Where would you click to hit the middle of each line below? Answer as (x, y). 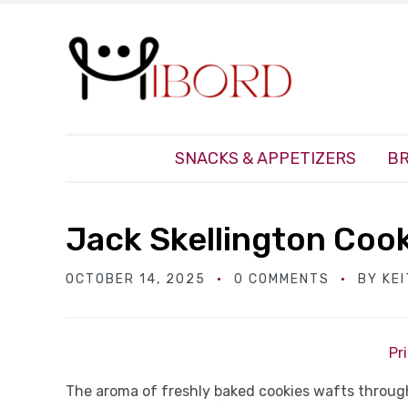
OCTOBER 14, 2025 (136, 280)
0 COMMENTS (282, 280)
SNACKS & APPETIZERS (265, 159)
